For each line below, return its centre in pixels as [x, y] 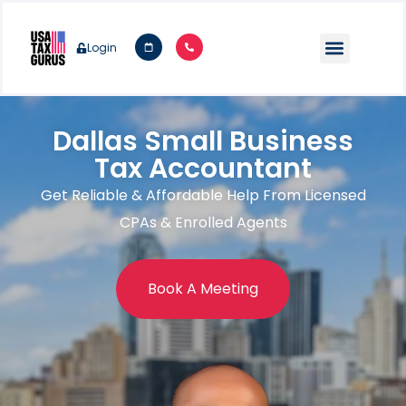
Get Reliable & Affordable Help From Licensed [203, 195]
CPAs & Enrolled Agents [203, 222]
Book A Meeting [203, 289]
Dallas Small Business [203, 141]
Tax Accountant [203, 169]
